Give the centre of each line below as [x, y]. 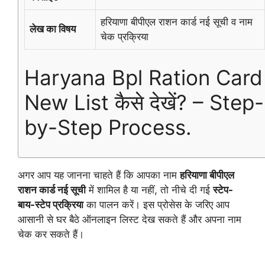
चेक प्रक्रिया [125, 37]
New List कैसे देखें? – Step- [144, 102]
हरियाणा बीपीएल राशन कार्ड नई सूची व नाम [177, 22]
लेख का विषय [53, 29]
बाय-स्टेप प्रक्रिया [51, 205]
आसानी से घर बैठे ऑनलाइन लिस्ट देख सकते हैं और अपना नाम [130, 219]
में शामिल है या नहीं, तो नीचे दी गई [149, 190]
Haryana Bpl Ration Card [143, 77]
